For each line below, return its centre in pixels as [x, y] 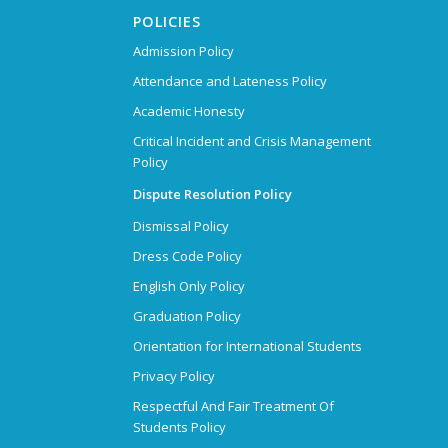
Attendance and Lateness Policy [229, 80]
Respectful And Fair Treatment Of [233, 405]
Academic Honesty [188, 110]
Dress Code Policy [187, 255]
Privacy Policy [173, 375]
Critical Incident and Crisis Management [251, 140]
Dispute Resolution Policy [212, 193]
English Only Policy [188, 285]
